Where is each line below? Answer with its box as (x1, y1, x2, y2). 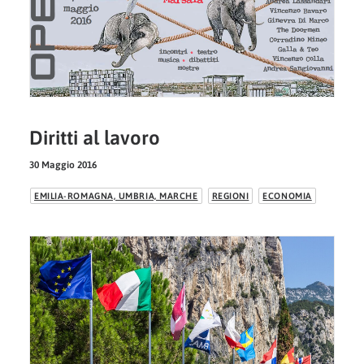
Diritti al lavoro (29, 127, 160, 149)
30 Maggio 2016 (29, 159, 97, 171)
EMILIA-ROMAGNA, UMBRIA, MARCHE (34, 191, 198, 201)
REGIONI (211, 191, 249, 201)
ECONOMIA (262, 191, 312, 201)
